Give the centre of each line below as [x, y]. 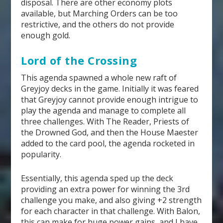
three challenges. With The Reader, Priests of [105, 122]
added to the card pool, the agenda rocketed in [108, 144]
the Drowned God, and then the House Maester [110, 133]
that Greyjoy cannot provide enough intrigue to [110, 100]
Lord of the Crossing [79, 60]
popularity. [41, 155]
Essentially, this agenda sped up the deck [97, 178]
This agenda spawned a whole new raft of [99, 78]
